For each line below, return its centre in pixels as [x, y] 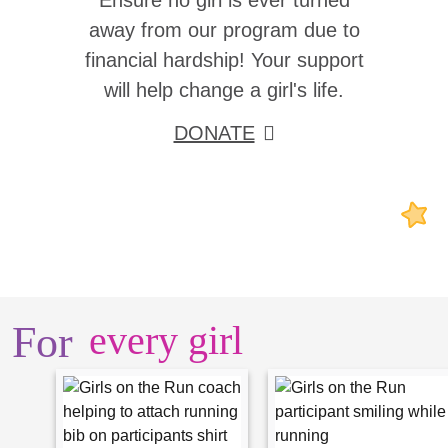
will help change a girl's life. [224, 90]
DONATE [214, 133]
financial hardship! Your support [224, 60]
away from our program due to [224, 30]
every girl [166, 340]
